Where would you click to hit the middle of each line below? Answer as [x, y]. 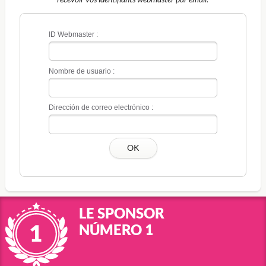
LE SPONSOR [121, 213]
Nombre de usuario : [81, 71]
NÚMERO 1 [116, 229]
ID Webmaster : [73, 35]
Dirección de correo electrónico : [101, 108]
